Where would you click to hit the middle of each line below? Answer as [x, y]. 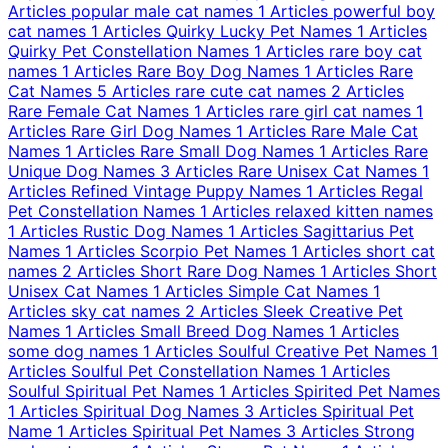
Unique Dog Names [81, 170]
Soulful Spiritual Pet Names [111, 390]
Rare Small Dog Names [227, 150]
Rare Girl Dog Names [151, 130]
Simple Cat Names [298, 290]
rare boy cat [375, 50]
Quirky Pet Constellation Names [128, 50]
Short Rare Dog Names [227, 270]
